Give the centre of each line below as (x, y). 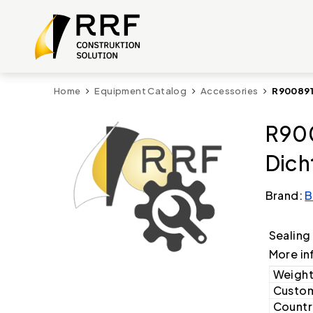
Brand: (285, 195)
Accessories (230, 91)
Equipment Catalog (141, 91)
